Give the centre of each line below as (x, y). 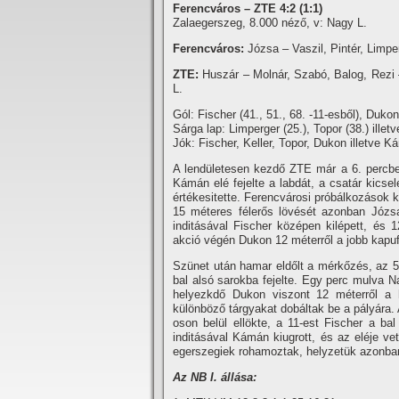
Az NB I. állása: (215, 377)
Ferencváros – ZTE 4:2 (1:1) (248, 8)
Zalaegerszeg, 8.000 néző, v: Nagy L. (270, 23)
